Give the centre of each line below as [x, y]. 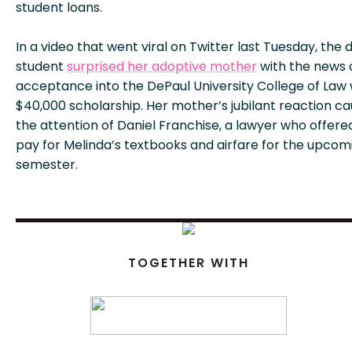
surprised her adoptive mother [162, 66]
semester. [47, 165]
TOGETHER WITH [189, 263]
